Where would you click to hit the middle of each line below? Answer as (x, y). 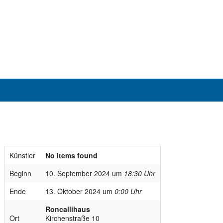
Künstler (22, 156)
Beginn (20, 173)
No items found (71, 156)
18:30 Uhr (139, 173)
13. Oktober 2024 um (80, 191)
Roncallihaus (67, 209)
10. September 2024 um (84, 173)
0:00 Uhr (128, 191)
